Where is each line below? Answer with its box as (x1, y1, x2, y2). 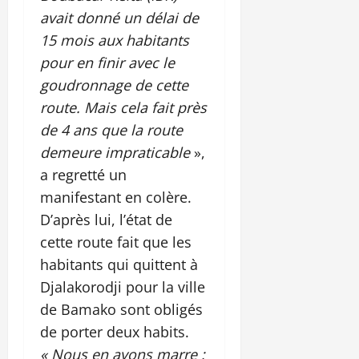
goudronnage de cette (40, 75, 188, 95)
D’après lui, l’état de (40, 209, 172, 229)
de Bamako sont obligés (40, 299, 203, 319)
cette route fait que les (40, 232, 192, 252)
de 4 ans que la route (40, 119, 183, 139)
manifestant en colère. (40, 187, 192, 207)
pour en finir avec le (40, 52, 175, 72)
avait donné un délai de (40, 7, 199, 27)
